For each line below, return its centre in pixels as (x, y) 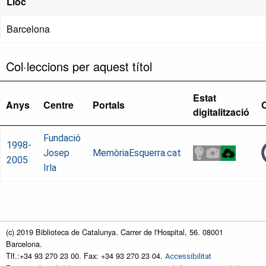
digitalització (221, 112)
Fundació (62, 138)
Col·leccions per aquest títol (79, 66)
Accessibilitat (188, 256)
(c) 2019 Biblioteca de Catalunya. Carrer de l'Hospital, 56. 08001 (115, 232)
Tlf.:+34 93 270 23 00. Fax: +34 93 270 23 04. (85, 256)
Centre (58, 105)
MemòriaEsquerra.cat (137, 153)
